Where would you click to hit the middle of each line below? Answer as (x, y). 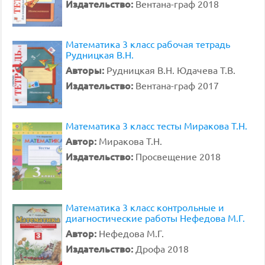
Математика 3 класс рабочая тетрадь (148, 44)
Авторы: (86, 70)
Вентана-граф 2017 (177, 85)
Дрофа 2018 (162, 248)
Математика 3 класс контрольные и (145, 207)
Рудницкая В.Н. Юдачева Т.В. (171, 70)
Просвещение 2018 (178, 156)
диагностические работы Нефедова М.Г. (155, 218)
